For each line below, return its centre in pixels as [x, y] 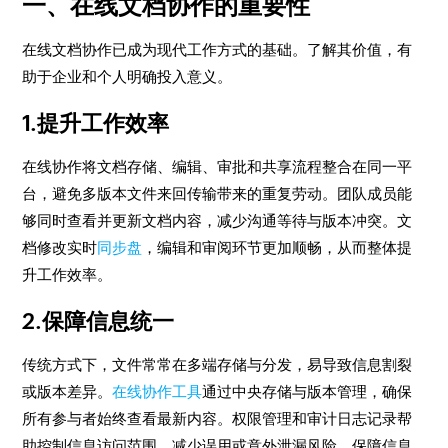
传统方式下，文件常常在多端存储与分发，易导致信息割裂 [217, 364]
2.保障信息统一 [98, 321]
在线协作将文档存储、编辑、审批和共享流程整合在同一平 [217, 166]
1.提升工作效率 [96, 123]
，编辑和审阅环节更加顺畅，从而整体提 [277, 247]
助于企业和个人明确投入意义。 [127, 76]
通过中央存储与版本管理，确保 [307, 391]
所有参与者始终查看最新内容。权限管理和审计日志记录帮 [217, 418]
